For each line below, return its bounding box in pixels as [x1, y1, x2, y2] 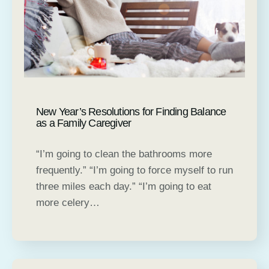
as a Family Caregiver [36, 116, 131, 129]
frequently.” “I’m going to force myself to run [36, 164, 233, 176]
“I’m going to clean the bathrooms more [36, 148, 212, 160]
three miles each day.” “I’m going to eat [36, 180, 211, 192]
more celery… [36, 196, 100, 208]
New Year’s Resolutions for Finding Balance [36, 105, 226, 118]
